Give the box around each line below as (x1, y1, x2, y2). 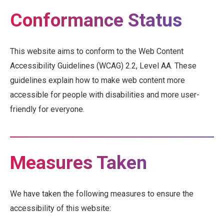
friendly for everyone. (10, 104, 84, 114)
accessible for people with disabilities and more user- (10, 89, 199, 99)
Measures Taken (10, 151, 147, 173)
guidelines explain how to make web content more (10, 75, 185, 85)
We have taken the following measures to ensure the (10, 188, 193, 198)
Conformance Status (10, 9, 182, 31)
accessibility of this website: (10, 203, 111, 213)
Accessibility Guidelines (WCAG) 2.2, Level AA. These (10, 60, 196, 70)
